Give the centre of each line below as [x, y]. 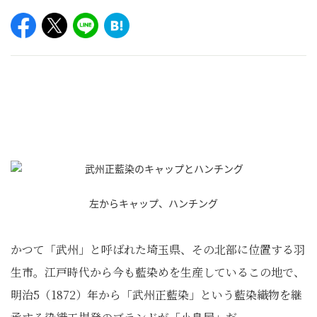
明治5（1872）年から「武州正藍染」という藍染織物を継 [156, 295]
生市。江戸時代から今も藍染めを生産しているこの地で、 [158, 272]
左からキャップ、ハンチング [158, 203]
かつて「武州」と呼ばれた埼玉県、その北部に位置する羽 [158, 249]
